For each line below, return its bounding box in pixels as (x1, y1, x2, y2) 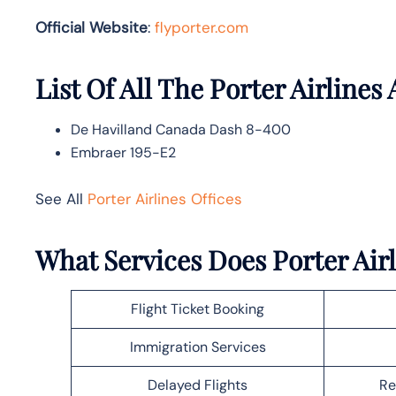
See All (35, 188, 88, 209)
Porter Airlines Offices (88, 188, 242, 209)
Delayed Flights (148, 375, 247, 394)
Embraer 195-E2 (71, 142, 176, 162)
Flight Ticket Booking (131, 299, 264, 318)
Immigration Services (129, 337, 266, 356)
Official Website (35, 17, 148, 37)
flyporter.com (155, 17, 248, 37)
